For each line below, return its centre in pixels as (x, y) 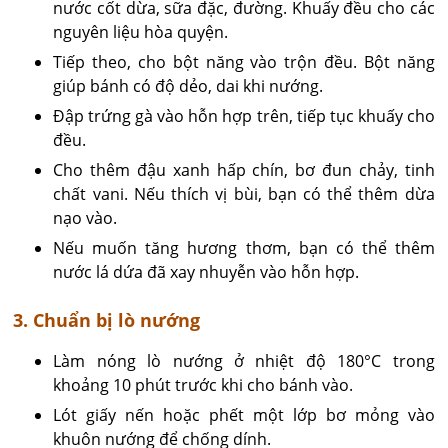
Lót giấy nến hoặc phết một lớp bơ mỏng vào (244, 414)
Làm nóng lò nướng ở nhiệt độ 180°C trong (244, 360)
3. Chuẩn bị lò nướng (107, 319)
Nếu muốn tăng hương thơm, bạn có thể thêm (244, 247)
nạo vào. (85, 217)
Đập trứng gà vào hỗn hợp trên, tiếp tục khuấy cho (244, 115)
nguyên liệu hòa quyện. (141, 31)
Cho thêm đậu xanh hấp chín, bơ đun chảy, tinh (244, 169)
